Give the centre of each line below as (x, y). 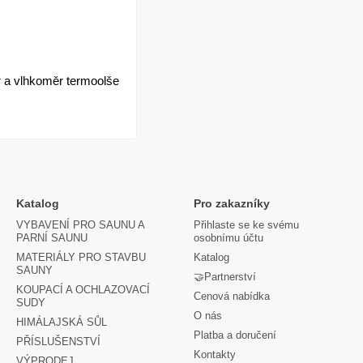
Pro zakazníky (232, 203)
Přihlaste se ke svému (246, 225)
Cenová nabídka (232, 296)
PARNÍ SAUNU (52, 238)
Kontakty (215, 354)
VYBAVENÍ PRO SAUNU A (80, 225)
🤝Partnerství (225, 277)
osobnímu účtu (228, 238)
